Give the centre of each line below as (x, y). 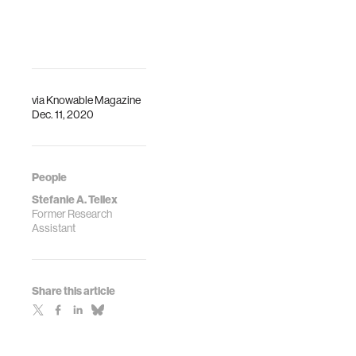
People (49, 177)
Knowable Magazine (93, 100)
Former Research (72, 214)
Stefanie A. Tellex (75, 199)
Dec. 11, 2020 (63, 114)
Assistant (54, 228)
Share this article (74, 291)
